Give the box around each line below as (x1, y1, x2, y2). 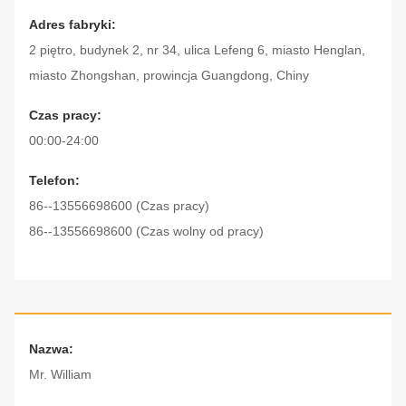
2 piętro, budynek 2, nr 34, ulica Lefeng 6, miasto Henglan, (29, 43, 365, 58)
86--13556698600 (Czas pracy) (29, 198, 209, 214)
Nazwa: (29, 342, 73, 357)
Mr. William (29, 367, 92, 382)
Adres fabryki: (29, 17, 116, 33)
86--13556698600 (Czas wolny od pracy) (29, 224, 264, 239)
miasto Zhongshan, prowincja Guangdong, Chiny (29, 68, 309, 83)
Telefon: (29, 173, 80, 188)
